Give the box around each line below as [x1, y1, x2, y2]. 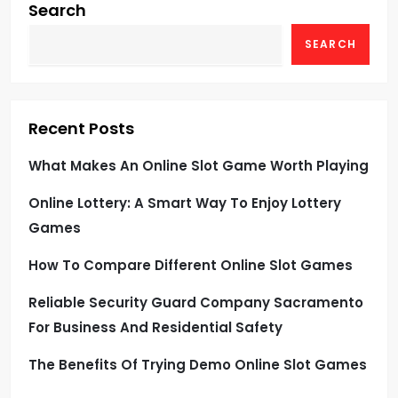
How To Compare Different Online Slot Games [28, 256, 353, 275]
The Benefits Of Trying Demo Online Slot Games [28, 355, 367, 374]
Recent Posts [28, 117, 134, 139]
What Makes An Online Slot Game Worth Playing [28, 156, 369, 175]
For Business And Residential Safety [28, 318, 283, 337]
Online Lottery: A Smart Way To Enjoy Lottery [28, 194, 341, 212]
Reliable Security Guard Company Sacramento [28, 293, 363, 312]
